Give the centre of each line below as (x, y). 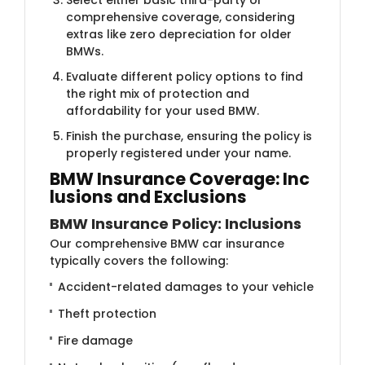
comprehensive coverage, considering (180, 17)
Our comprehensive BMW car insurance (167, 243)
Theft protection (107, 313)
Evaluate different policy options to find (185, 76)
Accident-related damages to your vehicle (186, 286)
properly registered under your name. (178, 153)
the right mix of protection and (158, 93)
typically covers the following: (139, 260)
